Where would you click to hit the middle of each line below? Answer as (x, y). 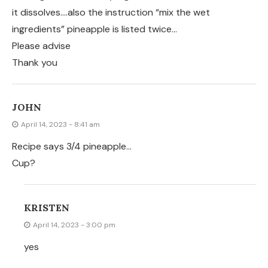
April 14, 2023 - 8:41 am (60, 125)
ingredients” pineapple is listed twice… (95, 29)
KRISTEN (47, 208)
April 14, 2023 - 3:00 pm (74, 225)
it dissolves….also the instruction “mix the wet (111, 13)
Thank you (35, 63)
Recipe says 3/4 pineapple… (72, 147)
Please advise (41, 46)
